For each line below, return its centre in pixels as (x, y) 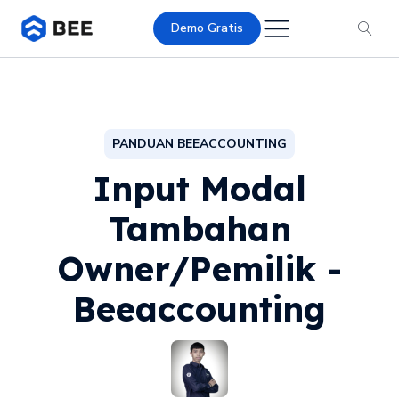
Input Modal (199, 188)
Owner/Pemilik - (199, 269)
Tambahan (199, 228)
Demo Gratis (207, 28)
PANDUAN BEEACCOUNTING (199, 143)
